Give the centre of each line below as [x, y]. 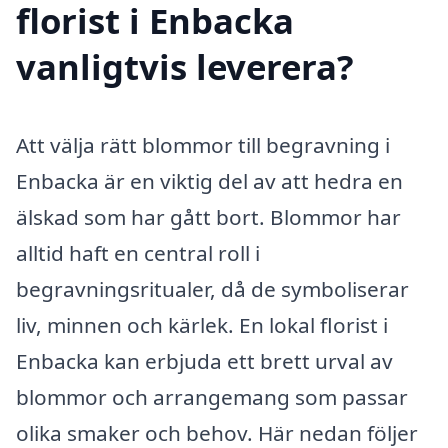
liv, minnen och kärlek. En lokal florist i [202, 324]
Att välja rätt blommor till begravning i [203, 144]
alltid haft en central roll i [138, 252]
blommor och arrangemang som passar [212, 396]
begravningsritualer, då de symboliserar [212, 288]
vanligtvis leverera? [185, 66]
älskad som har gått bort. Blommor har [208, 216]
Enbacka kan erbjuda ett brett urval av [204, 360]
